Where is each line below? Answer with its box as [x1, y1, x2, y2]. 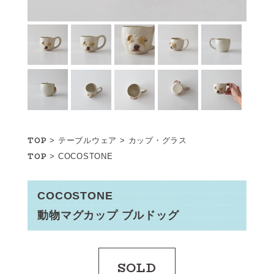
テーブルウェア [57, 136, 117, 145]
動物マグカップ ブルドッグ [37, 209, 179, 221]
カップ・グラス [128, 136, 187, 145]
